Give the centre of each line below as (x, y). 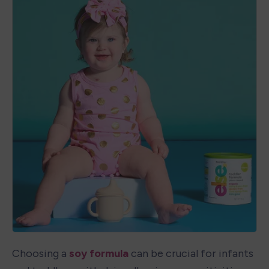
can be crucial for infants (191, 253)
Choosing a (41, 253)
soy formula (99, 253)
